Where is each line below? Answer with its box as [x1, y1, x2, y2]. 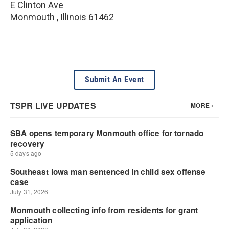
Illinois [60, 11, 86, 22]
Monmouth [10, 11, 57, 22]
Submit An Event [85, 74, 144, 84]
